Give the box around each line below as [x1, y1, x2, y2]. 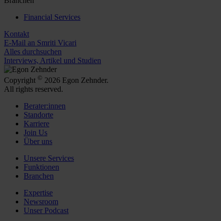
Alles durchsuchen [4, 47, 62, 56]
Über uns [24, 137, 52, 146]
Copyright [4, 75, 37, 84]
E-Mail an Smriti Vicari [4, 38, 76, 47]
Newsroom [24, 197, 58, 206]
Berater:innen [24, 101, 66, 110]
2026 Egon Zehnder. [42, 75, 109, 84]
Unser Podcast [24, 206, 69, 215]
